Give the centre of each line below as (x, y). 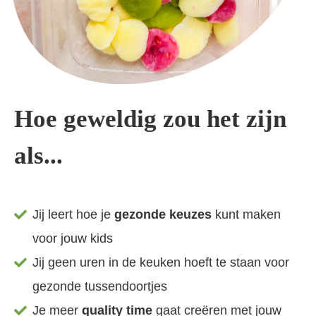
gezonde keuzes (163, 215)
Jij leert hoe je (74, 215)
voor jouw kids (73, 239)
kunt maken (247, 215)
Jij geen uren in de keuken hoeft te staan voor (161, 263)
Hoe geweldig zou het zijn (150, 119)
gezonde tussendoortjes (100, 287)
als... (38, 156)
